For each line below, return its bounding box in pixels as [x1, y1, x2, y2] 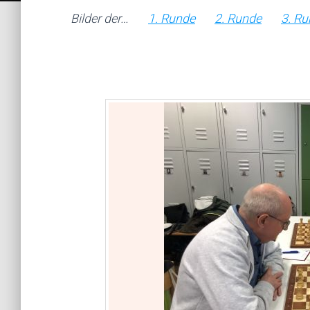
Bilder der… [71, 11, 148, 26]
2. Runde [215, 11, 262, 26]
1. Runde [148, 11, 195, 26]
